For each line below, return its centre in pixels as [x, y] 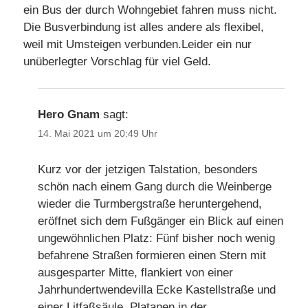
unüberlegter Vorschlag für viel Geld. [117, 62]
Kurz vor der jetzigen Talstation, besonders [148, 169]
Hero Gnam [69, 115]
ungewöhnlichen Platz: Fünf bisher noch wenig [157, 238]
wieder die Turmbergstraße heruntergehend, [150, 203]
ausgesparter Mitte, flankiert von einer [136, 272]
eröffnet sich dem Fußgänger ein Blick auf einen [161, 221]
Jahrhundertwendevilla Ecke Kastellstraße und [157, 289]
